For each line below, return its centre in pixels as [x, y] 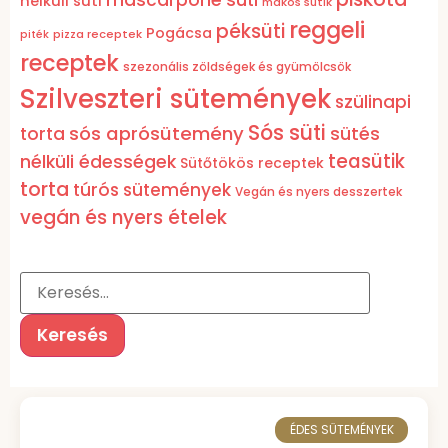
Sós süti [287, 132]
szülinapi [373, 101]
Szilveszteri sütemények [175, 98]
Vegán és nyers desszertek [318, 191]
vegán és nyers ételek [123, 217]
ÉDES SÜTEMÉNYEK [341, 429]
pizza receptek [97, 33]
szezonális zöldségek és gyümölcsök [237, 66]
